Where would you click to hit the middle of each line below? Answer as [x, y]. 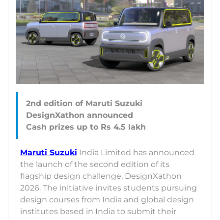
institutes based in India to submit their [98, 212]
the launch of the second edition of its [95, 165]
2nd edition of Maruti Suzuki [84, 104]
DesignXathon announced [80, 115]
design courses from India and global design [107, 200]
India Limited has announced [136, 153]
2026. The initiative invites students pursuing [109, 188]
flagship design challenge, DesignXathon [101, 176]
